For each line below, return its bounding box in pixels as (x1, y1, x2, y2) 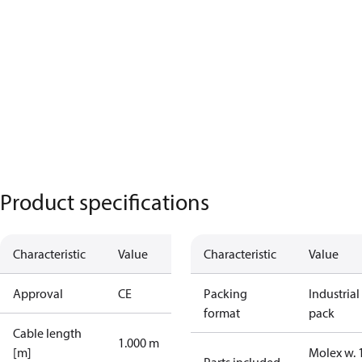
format (204, 305, 240, 321)
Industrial (309, 285, 360, 301)
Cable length (13, 325, 82, 341)
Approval (13, 285, 63, 301)
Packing (204, 285, 247, 301)
